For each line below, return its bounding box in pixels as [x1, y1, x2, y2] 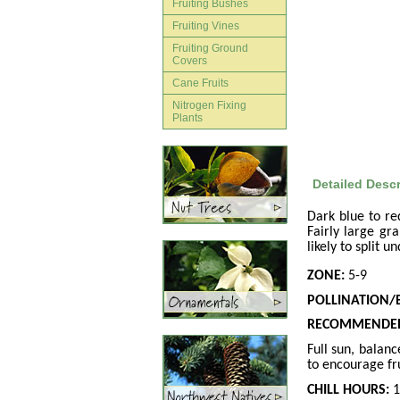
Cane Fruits [172, 77, 229, 89]
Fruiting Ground [172, 42, 248, 54]
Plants [172, 112, 203, 124]
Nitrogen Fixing [172, 99, 246, 112]
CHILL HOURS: [307, 382, 389, 397]
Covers [172, 54, 207, 67]
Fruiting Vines [172, 20, 239, 32]
